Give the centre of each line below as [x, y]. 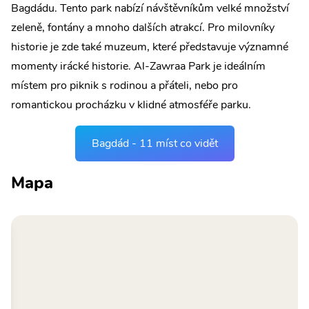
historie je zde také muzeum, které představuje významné [150, 47]
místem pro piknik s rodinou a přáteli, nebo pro [124, 86]
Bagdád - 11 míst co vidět [154, 143]
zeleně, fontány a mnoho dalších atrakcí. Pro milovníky [143, 28]
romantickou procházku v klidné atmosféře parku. [131, 105]
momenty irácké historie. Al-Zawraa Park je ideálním [138, 66]
